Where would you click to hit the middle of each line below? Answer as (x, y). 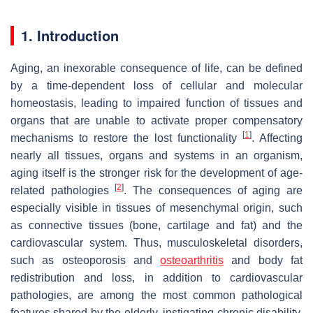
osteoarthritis (192, 260)
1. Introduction (70, 35)
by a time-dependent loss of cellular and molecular (156, 85)
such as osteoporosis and (86, 260)
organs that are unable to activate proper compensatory (156, 120)
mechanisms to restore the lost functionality (126, 138)
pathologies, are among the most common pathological (156, 295)
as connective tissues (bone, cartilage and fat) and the (156, 225)
